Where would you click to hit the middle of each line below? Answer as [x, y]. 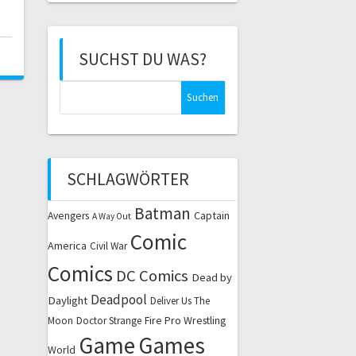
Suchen [81, 89]
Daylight [67, 300]
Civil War [108, 246]
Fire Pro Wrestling [185, 320]
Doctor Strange [108, 320]
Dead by [211, 277]
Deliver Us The [180, 300]
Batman [162, 213]
